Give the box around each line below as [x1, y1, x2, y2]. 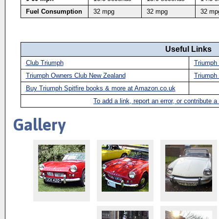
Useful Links [165, 45, 212, 53]
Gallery [13, 115, 66, 134]
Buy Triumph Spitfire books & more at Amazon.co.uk [25, 85, 175, 92]
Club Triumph [25, 59, 64, 66]
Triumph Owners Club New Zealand [25, 72, 126, 79]
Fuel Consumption [25, 8, 82, 15]
